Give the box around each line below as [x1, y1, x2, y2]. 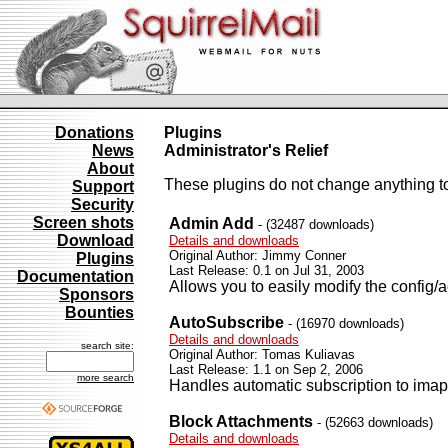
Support [72, 178, 134, 195]
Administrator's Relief [164, 142, 328, 159]
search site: [81, 340, 134, 351]
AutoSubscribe [169, 314, 284, 331]
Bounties [65, 304, 134, 321]
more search [77, 372, 134, 383]
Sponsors [59, 286, 134, 303]
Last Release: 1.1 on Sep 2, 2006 [169, 362, 363, 377]
